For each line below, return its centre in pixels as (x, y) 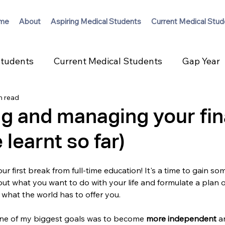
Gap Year (201, 61)
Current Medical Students (108, 61)
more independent (182, 219)
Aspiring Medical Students (96, 21)
